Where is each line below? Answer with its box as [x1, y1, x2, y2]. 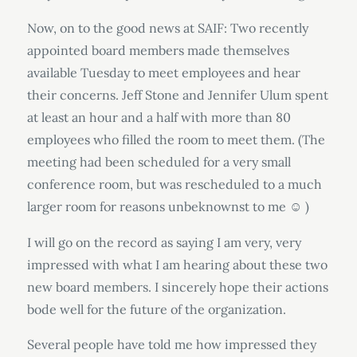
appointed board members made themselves [26, 42, 289, 58]
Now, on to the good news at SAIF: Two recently [26, 20, 308, 36]
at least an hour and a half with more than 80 [26, 109, 291, 125]
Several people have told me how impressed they [26, 336, 316, 352]
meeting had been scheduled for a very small [26, 154, 291, 170]
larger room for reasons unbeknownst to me [26, 198, 289, 214]
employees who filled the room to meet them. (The [26, 131, 325, 147]
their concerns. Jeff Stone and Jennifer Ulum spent [26, 87, 328, 103]
